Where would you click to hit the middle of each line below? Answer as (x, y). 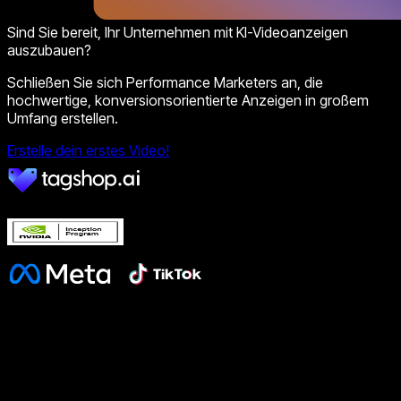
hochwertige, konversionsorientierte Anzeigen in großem (188, 101)
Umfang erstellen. (63, 119)
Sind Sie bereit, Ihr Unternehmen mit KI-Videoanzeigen (178, 33)
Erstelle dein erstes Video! (88, 151)
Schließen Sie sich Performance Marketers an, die (165, 83)
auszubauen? (49, 51)
